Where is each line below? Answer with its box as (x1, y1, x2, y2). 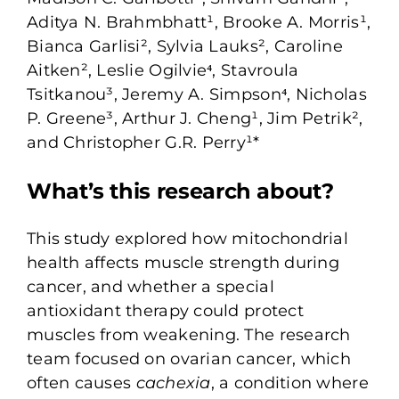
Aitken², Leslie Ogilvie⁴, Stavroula (26, 60, 299, 80)
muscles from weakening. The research (26, 324, 351, 345)
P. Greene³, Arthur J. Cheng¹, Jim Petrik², (26, 108, 363, 128)
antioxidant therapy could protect (26, 300, 304, 321)
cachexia (135, 372, 211, 393)
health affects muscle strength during (26, 252, 339, 273)
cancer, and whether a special (26, 276, 274, 297)
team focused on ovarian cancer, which (26, 348, 351, 369)
